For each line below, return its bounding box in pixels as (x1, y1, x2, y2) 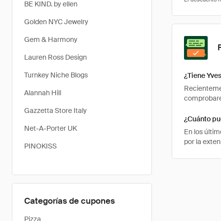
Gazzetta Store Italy (24, 106, 87, 115)
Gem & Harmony (24, 35, 77, 44)
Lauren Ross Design (24, 53, 87, 62)
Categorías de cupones (24, 195, 115, 206)
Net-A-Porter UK (24, 124, 77, 133)
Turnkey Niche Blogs (24, 71, 88, 79)
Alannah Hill (24, 88, 61, 97)
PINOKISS (24, 142, 57, 150)
